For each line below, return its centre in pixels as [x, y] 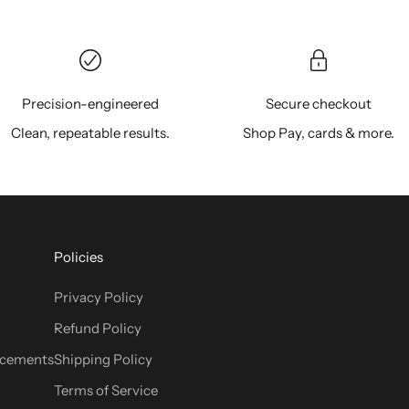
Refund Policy [98, 328]
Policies [79, 257]
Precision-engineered [91, 103]
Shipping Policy [103, 359]
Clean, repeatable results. [91, 132]
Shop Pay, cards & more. [318, 132]
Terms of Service [106, 390]
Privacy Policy [99, 297]
